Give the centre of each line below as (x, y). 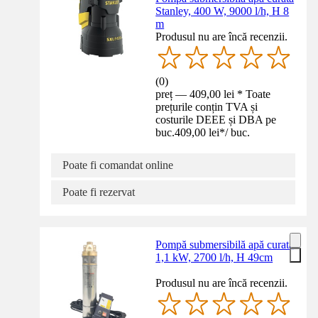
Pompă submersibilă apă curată (225, 245)
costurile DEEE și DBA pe (216, 120)
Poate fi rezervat (99, 192)
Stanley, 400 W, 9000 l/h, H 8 (223, 11)
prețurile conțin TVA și (207, 107)
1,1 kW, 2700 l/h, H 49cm (214, 258)
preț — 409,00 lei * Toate (213, 94)
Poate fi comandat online (118, 165)
